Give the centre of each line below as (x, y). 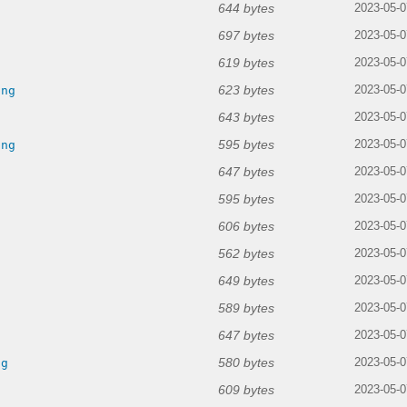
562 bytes (246, 254)
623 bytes (246, 90)
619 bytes (246, 63)
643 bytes (246, 118)
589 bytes (246, 308)
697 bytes (246, 36)
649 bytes (246, 281)
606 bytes (246, 227)
